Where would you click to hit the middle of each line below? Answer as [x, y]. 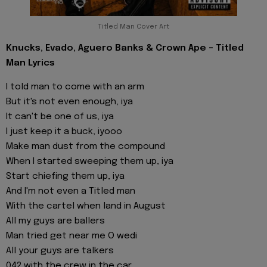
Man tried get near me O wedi [72, 236]
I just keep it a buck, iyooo [64, 131]
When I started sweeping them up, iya [90, 161]
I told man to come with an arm [75, 87]
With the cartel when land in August [86, 206]
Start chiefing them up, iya [65, 176]
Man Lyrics [30, 63]
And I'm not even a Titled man [71, 191]
